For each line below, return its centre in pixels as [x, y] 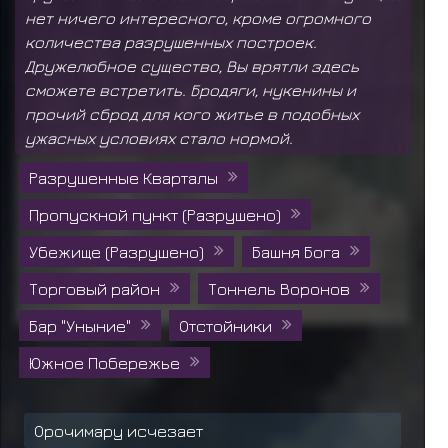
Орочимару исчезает [119, 430]
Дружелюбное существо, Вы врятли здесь [192, 66]
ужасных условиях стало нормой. [159, 138]
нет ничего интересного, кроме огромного [198, 18]
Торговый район [94, 289]
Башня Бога [296, 252]
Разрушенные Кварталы [123, 178]
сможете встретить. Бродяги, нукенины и [190, 90]
